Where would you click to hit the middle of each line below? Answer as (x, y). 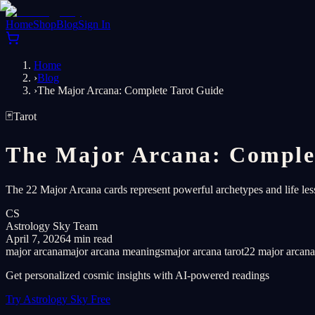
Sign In (94, 24)
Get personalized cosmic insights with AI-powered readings (137, 275)
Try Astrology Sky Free (58, 299)
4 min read (89, 238)
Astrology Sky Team (52, 226)
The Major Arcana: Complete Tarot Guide (130, 90)
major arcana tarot (204, 251)
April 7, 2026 (36, 238)
